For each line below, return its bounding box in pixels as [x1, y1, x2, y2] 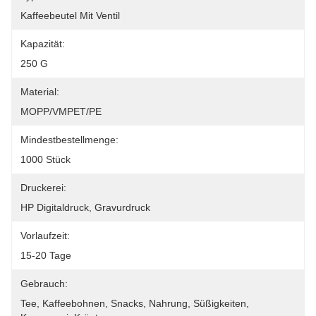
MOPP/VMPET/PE [20, 106, 102, 117]
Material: [20, 86, 59, 97]
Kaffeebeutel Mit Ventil [20, 10, 120, 21]
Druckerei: [20, 182, 66, 193]
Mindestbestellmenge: [20, 134, 119, 145]
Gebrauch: [20, 278, 68, 289]
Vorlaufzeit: [20, 230, 70, 241]
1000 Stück [20, 154, 71, 165]
